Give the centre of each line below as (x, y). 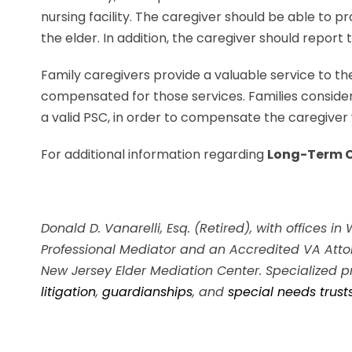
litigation (68, 292)
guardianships (147, 292)
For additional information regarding (154, 154)
